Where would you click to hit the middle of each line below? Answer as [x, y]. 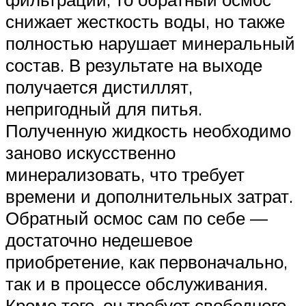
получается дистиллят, [99, 86]
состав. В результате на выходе [134, 65]
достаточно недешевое [99, 239]
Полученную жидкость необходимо [148, 130]
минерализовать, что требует [125, 174]
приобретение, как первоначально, [147, 261]
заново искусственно [91, 152]
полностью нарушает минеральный [150, 43]
